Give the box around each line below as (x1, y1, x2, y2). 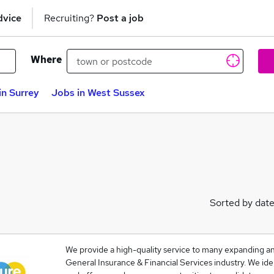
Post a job (97, 11, 144, 24)
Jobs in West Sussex (51, 86, 145, 99)
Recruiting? (44, 11, 97, 24)
